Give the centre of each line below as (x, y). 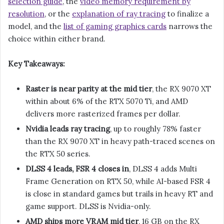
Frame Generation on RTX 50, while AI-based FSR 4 (118, 181)
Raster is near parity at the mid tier (89, 89)
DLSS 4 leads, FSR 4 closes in (77, 169)
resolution (26, 14)
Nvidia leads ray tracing (68, 129)
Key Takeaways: (36, 64)
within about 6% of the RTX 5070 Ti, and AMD (107, 101)
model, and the (36, 26)
